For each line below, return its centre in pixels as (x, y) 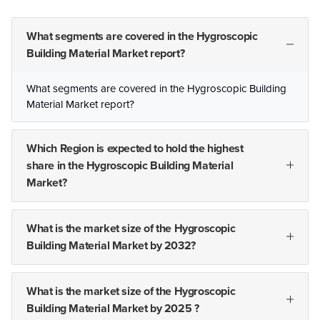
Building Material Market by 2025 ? (113, 309)
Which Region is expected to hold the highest (135, 149)
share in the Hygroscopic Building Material (130, 166)
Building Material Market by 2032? (111, 246)
